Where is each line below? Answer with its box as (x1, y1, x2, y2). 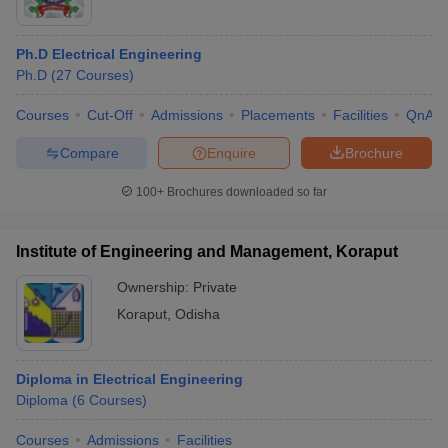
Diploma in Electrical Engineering (16, 371, 243, 387)
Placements (241, 107, 315, 123)
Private (193, 279, 237, 295)
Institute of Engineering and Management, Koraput (16, 243, 398, 260)
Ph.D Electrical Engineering (16, 46, 202, 62)
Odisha (175, 306, 220, 322)
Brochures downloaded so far (164, 185, 327, 199)
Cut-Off (87, 107, 133, 123)
